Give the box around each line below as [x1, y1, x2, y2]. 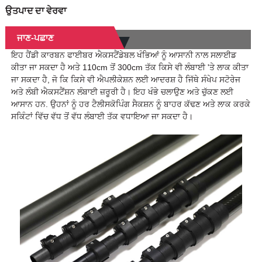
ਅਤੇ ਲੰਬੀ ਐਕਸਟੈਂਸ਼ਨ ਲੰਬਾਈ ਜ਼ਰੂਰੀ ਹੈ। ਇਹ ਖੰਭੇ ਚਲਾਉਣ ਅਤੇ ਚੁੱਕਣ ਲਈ [11, 87, 233, 97]
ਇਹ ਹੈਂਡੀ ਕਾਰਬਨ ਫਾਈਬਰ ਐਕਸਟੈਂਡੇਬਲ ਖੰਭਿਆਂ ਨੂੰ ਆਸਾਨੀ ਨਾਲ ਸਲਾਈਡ [11, 50, 236, 60]
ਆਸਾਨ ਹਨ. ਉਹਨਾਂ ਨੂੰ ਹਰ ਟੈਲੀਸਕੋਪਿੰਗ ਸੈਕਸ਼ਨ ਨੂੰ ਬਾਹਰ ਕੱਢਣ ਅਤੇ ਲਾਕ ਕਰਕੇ [11, 99, 250, 109]
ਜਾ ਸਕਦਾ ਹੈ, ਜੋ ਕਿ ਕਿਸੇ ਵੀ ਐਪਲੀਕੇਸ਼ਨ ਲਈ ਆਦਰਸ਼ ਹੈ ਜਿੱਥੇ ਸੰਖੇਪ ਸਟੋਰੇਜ [11, 75, 240, 85]
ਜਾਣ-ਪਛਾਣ [16, 33, 54, 43]
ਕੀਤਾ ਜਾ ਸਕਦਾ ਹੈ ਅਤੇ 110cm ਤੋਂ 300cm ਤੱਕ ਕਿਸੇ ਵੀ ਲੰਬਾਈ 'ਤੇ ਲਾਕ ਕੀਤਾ [11, 63, 249, 73]
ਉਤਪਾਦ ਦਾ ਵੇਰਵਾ [5, 5, 67, 17]
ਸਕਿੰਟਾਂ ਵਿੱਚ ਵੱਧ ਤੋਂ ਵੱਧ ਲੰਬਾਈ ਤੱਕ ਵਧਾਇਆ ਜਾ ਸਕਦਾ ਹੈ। [11, 112, 193, 122]
